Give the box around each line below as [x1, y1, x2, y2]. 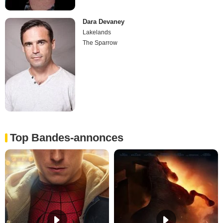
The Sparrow [83, 39, 118, 46]
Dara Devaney [83, 17, 125, 25]
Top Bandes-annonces [10, 131, 123, 144]
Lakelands [83, 28, 111, 36]
